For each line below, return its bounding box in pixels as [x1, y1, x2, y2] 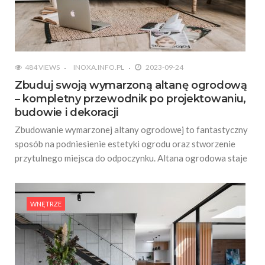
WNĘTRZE [30, 199, 62, 208]
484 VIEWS [25, 62, 60, 72]
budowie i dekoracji [15, 105, 118, 119]
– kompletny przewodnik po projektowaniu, [15, 92, 247, 105]
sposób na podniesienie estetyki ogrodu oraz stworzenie [15, 138, 235, 149]
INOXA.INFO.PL [73, 62, 124, 72]
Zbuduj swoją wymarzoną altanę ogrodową [15, 78, 247, 92]
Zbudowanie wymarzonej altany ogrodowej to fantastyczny [15, 124, 248, 135]
